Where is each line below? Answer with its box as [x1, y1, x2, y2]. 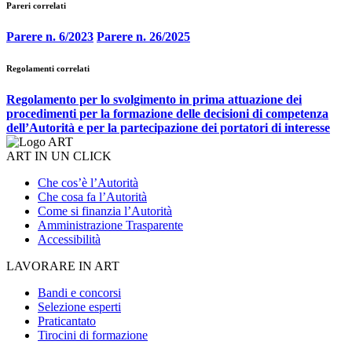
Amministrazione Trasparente [38, 218, 183, 232]
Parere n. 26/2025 [97, 30, 190, 44]
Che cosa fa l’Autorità [38, 189, 147, 203]
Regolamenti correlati [6, 64, 90, 73]
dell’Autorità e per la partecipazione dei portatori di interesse [6, 120, 330, 134]
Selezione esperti [38, 299, 121, 313]
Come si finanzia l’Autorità [38, 203, 172, 218]
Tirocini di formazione [38, 328, 148, 342]
